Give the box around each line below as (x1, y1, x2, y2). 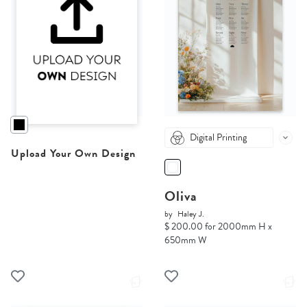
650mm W (164, 233, 207, 248)
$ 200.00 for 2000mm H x (164, 219, 272, 234)
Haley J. (177, 208, 204, 221)
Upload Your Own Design (11, 145, 136, 162)
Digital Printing (190, 130, 247, 145)
